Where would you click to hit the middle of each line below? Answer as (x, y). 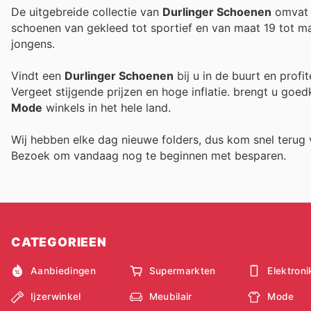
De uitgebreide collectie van (87, 11)
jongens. (33, 43)
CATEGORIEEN (59, 242)
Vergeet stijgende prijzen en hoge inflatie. (122, 92)
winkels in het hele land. (107, 108)
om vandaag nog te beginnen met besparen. (170, 156)
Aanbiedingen (63, 270)
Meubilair (170, 297)
